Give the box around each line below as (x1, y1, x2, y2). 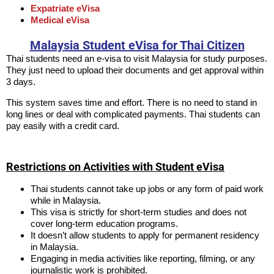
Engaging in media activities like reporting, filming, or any (31, 253, 255, 264)
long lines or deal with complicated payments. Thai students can (6, 108, 260, 119)
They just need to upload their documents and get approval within (6, 65, 264, 76)
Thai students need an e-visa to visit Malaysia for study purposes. (6, 53, 267, 64)
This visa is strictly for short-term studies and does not (31, 207, 246, 218)
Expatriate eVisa (31, 3, 100, 14)
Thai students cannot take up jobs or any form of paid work (31, 183, 264, 194)
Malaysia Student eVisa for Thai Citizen (29, 38, 245, 53)
